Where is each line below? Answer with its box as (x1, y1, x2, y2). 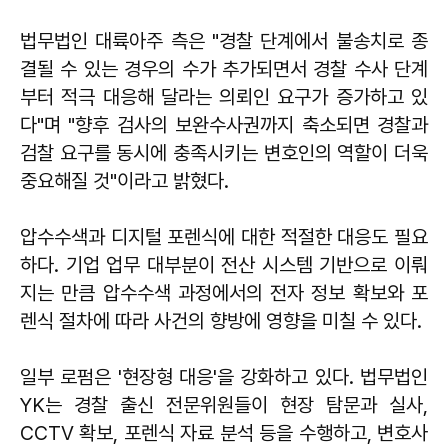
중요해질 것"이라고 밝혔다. (20, 169, 229, 193)
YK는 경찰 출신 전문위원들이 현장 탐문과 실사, (20, 393, 428, 417)
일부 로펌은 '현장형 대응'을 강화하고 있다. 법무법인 (20, 365, 428, 389)
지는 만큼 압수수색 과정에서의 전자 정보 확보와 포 (20, 281, 428, 305)
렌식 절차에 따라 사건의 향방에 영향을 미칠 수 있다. (20, 309, 427, 333)
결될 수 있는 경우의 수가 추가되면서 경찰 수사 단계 (20, 57, 428, 81)
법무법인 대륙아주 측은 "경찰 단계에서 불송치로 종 (20, 29, 428, 53)
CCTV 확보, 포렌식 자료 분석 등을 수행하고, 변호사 (20, 421, 428, 445)
